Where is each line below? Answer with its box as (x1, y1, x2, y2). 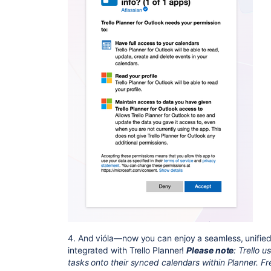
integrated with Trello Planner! (68, 245, 187, 256)
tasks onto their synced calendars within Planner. (68, 257, 261, 268)
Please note (186, 245, 234, 256)
